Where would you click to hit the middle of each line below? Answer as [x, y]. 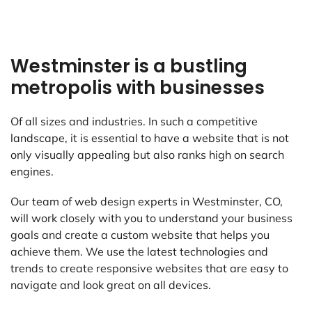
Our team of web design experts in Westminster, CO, [147, 202]
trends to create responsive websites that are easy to [149, 268]
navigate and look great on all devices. [111, 285]
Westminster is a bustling [129, 67]
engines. [32, 172]
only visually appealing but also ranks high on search [147, 155]
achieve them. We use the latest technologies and [139, 252]
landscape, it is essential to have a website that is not [150, 138]
